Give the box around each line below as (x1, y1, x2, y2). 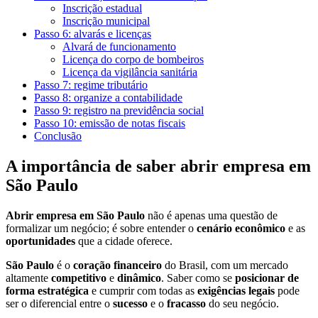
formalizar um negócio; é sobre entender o (6, 221, 197, 234)
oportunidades (6, 234, 75, 247)
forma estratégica (6, 284, 89, 297)
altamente (6, 271, 51, 284)
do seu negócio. (206, 297, 279, 309)
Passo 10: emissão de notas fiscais (34, 116, 185, 129)
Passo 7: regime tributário (34, 78, 148, 91)
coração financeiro (73, 258, 162, 271)
